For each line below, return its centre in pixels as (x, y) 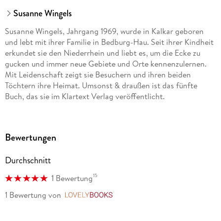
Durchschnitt (28, 161)
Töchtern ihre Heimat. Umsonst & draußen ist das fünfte (101, 86)
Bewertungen (30, 138)
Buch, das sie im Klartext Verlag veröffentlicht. (85, 96)
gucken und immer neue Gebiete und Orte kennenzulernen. (106, 64)
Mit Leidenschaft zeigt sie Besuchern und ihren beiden (98, 75)
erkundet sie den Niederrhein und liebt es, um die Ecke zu (102, 53)
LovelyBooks (138, 196)
